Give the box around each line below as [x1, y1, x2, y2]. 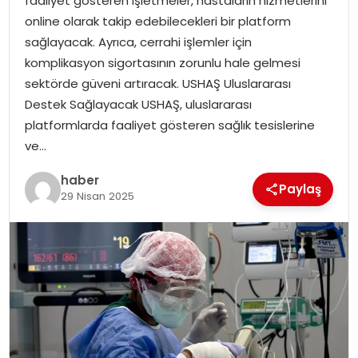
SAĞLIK [21, 82, 62, 98]
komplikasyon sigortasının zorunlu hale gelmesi [24, 54, 300, 71]
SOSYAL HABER [21, 123, 104, 140]
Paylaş [279, 181, 322, 197]
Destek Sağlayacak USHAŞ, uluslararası [24, 95, 252, 113]
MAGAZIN [21, 40, 76, 57]
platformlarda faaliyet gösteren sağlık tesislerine [24, 116, 315, 133]
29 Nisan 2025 [60, 188, 134, 204]
